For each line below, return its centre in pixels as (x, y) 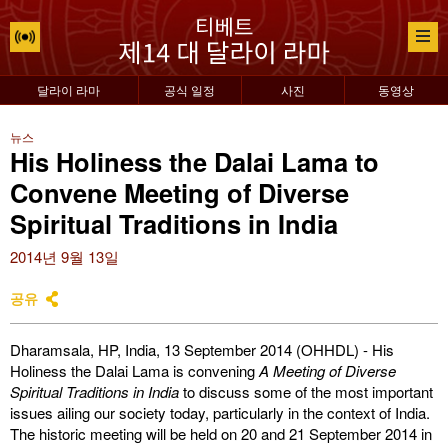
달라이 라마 (69, 89)
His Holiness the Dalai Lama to (194, 161)
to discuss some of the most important (306, 391)
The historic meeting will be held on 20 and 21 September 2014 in (221, 433)
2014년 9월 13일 (64, 256)
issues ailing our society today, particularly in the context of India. (220, 412)
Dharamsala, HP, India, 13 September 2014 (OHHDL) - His (202, 349)
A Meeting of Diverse (327, 370)
